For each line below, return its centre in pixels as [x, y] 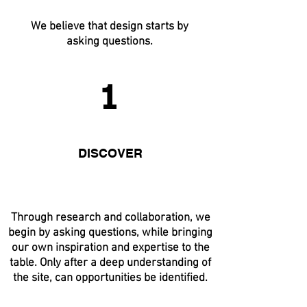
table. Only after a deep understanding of [110, 263]
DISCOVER [110, 153]
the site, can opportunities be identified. [110, 278]
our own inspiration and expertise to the [110, 248]
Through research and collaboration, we [110, 218]
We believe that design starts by [110, 27]
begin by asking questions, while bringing [110, 233]
